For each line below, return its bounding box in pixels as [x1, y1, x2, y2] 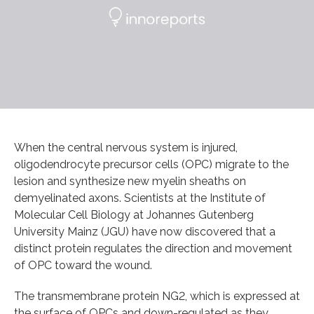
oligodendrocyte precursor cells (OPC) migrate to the [14, 157, 289, 171]
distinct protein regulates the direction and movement [14, 241, 292, 255]
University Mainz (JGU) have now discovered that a [14, 224, 275, 238]
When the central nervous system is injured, [14, 140, 238, 154]
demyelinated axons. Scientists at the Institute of [14, 191, 266, 205]
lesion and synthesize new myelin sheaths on [14, 174, 246, 188]
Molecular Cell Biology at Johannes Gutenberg [14, 207, 254, 221]
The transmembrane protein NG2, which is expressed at [14, 289, 300, 303]
